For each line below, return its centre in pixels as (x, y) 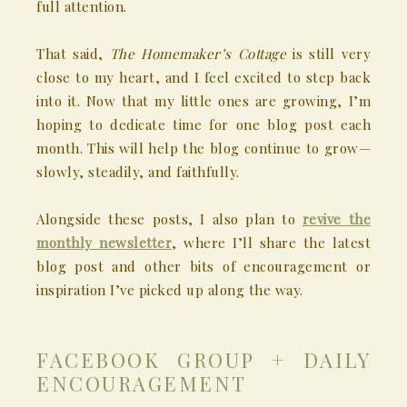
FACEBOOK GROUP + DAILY (203, 360)
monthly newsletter (104, 243)
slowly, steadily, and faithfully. (138, 172)
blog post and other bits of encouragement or (203, 267)
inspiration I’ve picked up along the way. (170, 290)
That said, (73, 54)
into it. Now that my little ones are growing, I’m (203, 101)
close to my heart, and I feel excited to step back (203, 78)
